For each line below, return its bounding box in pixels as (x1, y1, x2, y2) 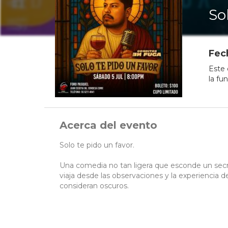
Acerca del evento (60, 119, 157, 132)
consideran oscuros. (60, 181, 129, 191)
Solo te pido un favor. (60, 140, 134, 150)
